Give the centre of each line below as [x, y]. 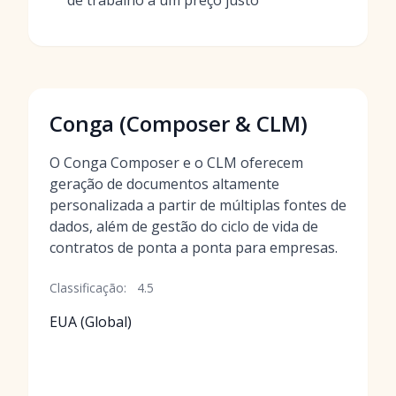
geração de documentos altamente [164, 184]
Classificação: [88, 288]
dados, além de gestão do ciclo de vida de [184, 226]
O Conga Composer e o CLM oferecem [176, 163]
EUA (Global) [91, 322]
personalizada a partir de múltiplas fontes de [198, 205]
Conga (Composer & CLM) [179, 123]
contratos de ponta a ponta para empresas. [194, 247]
